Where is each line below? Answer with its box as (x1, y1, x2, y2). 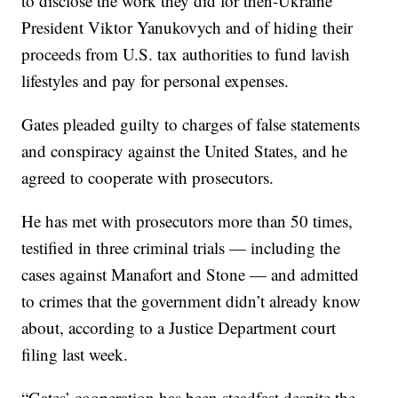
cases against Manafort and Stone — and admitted (21, 263, 360, 286)
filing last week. (21, 343, 129, 366)
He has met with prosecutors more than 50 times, (21, 210, 354, 233)
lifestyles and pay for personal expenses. (21, 69, 290, 92)
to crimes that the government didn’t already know (21, 290, 362, 313)
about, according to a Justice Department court (21, 316, 337, 339)
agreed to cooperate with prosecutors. (21, 166, 275, 189)
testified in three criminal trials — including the (21, 236, 341, 259)
